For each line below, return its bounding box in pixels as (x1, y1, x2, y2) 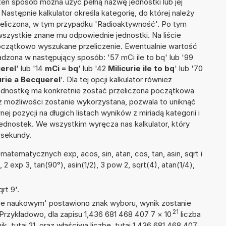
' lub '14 (16, 64, 45, 74)
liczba (179, 209, 201, 219)
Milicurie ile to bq (108, 64, 175, 74)
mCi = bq (45, 64, 78, 74)
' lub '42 (78, 64, 108, 74)
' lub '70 (175, 64, 203, 74)
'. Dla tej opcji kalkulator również (61, 75, 172, 85)
